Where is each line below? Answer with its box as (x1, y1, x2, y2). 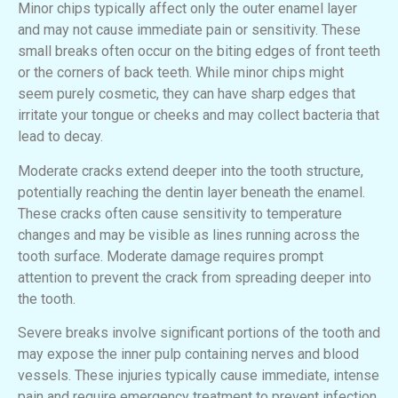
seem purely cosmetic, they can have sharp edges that (18, 85, 355, 103)
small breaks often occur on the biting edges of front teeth (18, 43, 380, 60)
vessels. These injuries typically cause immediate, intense (18, 367, 379, 385)
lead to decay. (18, 128, 103, 146)
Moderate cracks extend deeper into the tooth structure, (18, 162, 363, 179)
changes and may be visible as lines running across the (18, 226, 360, 243)
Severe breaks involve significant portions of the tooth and (18, 324, 380, 342)
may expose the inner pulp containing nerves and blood (18, 346, 359, 363)
